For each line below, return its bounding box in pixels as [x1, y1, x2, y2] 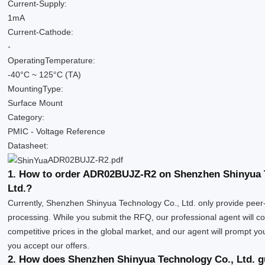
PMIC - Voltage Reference [8, 127, 106, 137]
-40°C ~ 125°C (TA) [8, 70, 82, 80]
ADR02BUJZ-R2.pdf [48, 155, 124, 165]
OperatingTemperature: [8, 56, 96, 66]
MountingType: [8, 84, 64, 94]
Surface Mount [8, 98, 63, 108]
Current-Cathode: [8, 27, 74, 37]
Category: [8, 112, 45, 122]
